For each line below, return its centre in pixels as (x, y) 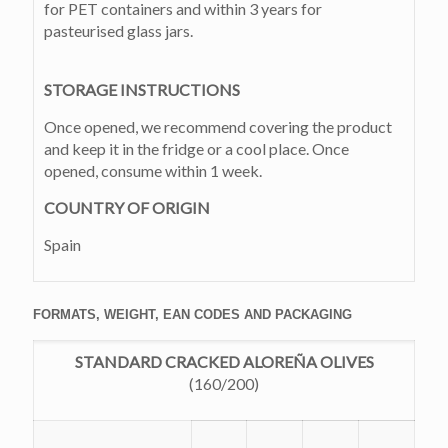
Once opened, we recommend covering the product (218, 127)
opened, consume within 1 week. (153, 171)
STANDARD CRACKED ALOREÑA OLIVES (224, 362)
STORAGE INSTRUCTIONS (142, 90)
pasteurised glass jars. (118, 31)
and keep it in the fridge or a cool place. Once (196, 149)
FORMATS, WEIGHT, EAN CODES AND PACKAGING (192, 315)
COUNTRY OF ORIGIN (127, 208)
